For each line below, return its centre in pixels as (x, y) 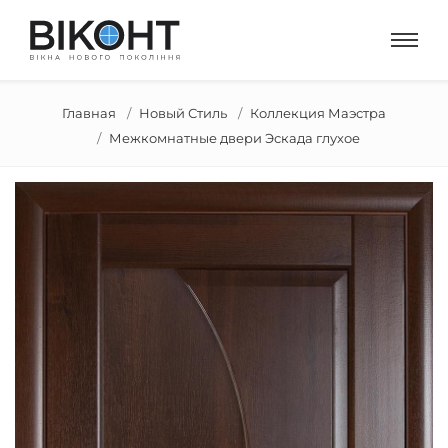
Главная (89, 113)
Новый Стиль (183, 113)
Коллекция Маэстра (318, 113)
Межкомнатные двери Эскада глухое (234, 138)
